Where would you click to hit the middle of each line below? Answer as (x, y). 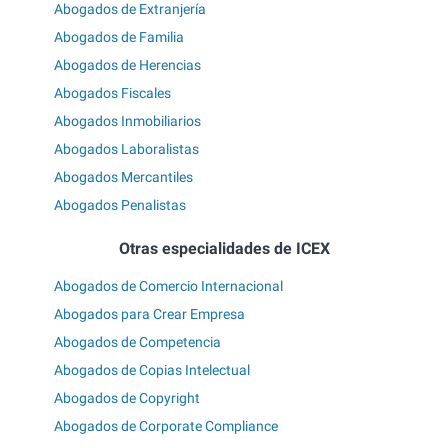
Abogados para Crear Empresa (149, 313)
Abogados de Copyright (127, 397)
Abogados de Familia (119, 37)
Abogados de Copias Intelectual (152, 369)
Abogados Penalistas (120, 205)
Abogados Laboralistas (126, 149)
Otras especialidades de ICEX (224, 249)
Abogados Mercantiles (123, 177)
